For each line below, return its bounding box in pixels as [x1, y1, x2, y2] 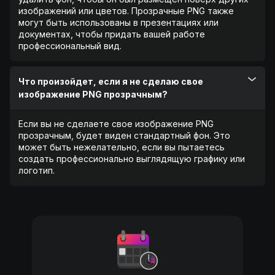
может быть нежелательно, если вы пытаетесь [18, 141, 225, 152]
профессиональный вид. [18, 40, 122, 51]
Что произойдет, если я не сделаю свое [18, 76, 203, 87]
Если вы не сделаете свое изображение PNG [18, 118, 214, 129]
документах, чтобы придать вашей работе [18, 28, 205, 39]
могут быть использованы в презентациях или [18, 17, 219, 28]
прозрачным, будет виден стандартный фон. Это [18, 130, 230, 141]
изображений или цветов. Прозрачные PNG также [18, 5, 234, 16]
